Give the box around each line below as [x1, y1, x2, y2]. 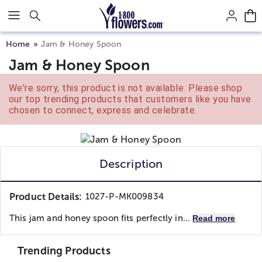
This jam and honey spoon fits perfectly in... [9, 213, 193, 223]
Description [99, 157, 163, 170]
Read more [192, 213, 236, 223]
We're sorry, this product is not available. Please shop [9, 82, 243, 94]
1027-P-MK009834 [85, 192, 164, 201]
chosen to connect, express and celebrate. [9, 105, 197, 116]
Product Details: [9, 192, 82, 202]
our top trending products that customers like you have [9, 94, 251, 105]
